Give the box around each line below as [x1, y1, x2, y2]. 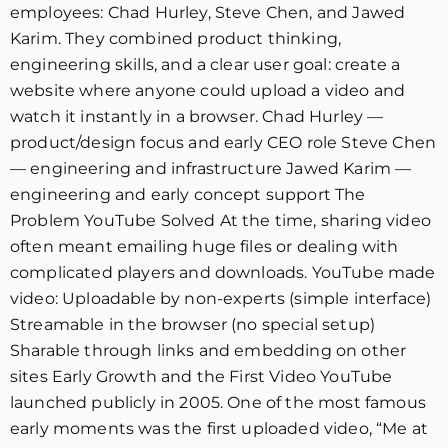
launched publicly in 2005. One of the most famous [10, 393, 426, 412]
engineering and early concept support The [10, 185, 366, 204]
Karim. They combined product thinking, [10, 29, 342, 48]
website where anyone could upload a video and [10, 81, 406, 100]
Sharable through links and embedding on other [10, 341, 407, 360]
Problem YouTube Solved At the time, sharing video [10, 211, 431, 230]
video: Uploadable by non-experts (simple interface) [10, 289, 432, 308]
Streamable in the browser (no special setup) [10, 315, 376, 334]
